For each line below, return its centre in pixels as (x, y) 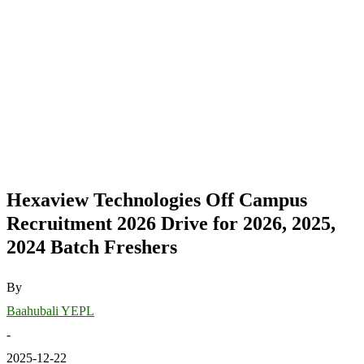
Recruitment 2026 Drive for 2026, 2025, (171, 223)
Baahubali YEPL (50, 310)
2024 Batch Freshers (92, 247)
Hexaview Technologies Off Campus (157, 199)
